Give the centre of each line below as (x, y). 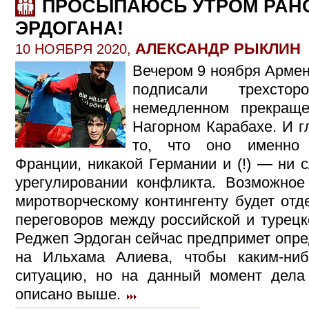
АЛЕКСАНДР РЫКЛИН (218, 49)
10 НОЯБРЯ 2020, (75, 49)
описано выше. (70, 294)
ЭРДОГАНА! (69, 28)
